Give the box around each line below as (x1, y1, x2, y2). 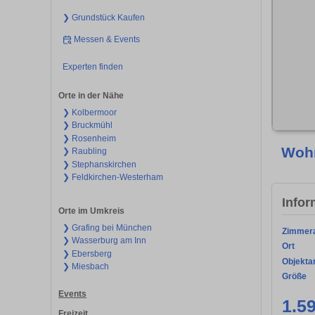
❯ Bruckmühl (62, 120, 112, 131)
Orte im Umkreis (58, 205, 124, 216)
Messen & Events (74, 34, 141, 44)
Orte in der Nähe (58, 90, 124, 101)
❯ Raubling (62, 146, 107, 157)
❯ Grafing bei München (62, 222, 152, 233)
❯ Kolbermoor (62, 107, 117, 117)
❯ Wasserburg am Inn (62, 236, 146, 246)
